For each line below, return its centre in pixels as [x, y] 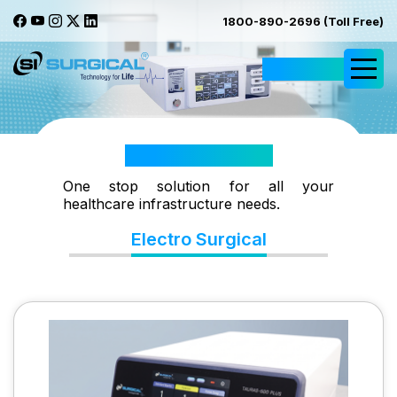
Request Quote [303, 68]
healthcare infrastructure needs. [171, 204]
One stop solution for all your [198, 187]
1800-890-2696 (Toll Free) [303, 21]
